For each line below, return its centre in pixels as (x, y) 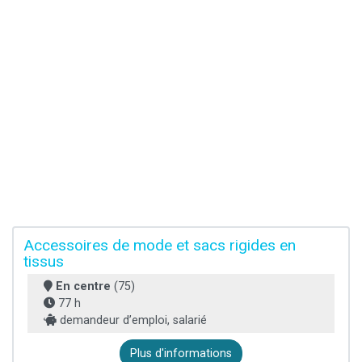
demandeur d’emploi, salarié (132, 320)
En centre (83, 286)
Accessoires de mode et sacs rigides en (160, 245)
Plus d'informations (181, 353)
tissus (44, 261)
